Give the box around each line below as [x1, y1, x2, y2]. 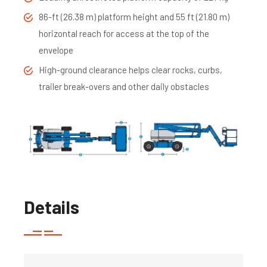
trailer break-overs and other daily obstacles [39, 80, 209, 92]
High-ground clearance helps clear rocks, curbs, [39, 64, 222, 75]
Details [24, 195, 79, 218]
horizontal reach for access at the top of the [39, 27, 209, 39]
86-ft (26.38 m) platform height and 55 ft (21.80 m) [39, 11, 229, 22]
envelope [39, 44, 73, 55]
